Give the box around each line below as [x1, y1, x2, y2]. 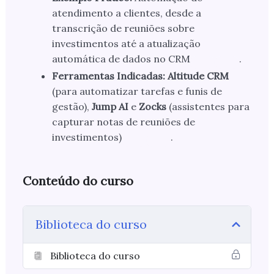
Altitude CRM [167, 70, 229, 83]
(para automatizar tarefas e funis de [51, 85, 222, 98]
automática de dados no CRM [51, 53, 190, 65]
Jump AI [91, 100, 128, 113]
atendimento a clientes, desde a [51, 7, 201, 20]
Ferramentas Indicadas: [51, 70, 165, 83]
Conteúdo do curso [22, 173, 133, 189]
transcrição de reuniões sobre [51, 22, 194, 35]
